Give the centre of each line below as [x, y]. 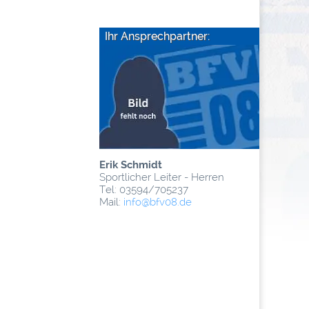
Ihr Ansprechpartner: [157, 36]
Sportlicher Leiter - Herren [162, 177]
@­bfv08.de [167, 202]
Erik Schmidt [131, 165]
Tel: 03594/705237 [144, 190]
